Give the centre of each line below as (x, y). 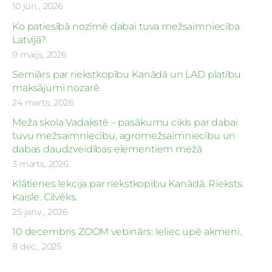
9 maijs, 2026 (39, 54)
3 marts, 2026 (40, 164)
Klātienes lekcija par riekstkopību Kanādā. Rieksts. (128, 184)
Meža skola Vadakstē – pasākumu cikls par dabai (125, 123)
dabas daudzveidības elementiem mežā (107, 149)
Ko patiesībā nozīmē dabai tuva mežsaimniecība (126, 26)
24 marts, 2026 (43, 102)
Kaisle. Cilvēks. (45, 197)
